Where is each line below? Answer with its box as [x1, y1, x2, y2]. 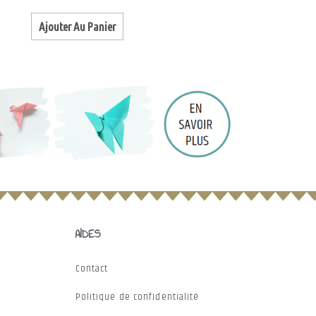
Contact [75, 261, 109, 277]
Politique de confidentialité [75, 289, 200, 305]
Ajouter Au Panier [39, 19, 116, 33]
